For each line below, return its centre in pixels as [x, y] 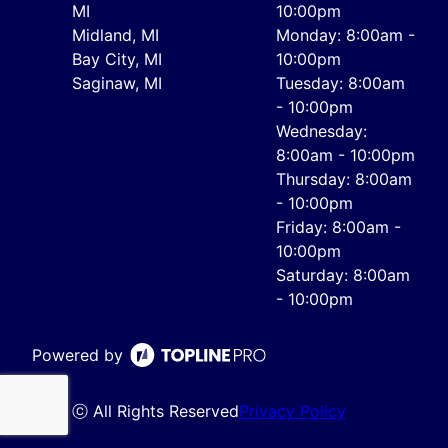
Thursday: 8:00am [344, 178]
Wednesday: [321, 130]
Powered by [77, 354]
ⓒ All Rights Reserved [155, 410]
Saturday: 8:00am [343, 274]
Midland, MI [115, 34]
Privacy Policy [292, 410]
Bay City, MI [117, 58]
